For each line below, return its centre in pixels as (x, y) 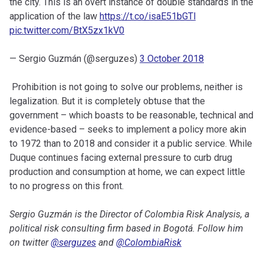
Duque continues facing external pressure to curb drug (121, 158)
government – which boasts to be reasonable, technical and (131, 115)
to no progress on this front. (67, 186)
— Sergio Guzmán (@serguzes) (75, 59)
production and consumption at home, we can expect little (127, 172)
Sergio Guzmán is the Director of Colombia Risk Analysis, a (129, 214)
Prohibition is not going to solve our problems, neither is (127, 87)
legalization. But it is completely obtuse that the (107, 101)
